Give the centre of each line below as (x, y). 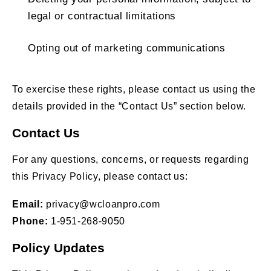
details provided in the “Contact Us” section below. (129, 106)
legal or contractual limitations (102, 16)
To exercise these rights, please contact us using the (134, 89)
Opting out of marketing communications (127, 48)
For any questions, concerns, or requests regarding (131, 159)
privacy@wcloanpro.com (102, 204)
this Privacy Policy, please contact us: (100, 176)
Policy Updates (59, 247)
